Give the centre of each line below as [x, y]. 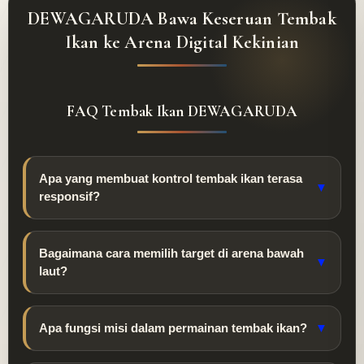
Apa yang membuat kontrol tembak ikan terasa [171, 179]
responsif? [69, 197]
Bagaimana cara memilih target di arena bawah [171, 253]
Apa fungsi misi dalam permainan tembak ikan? [173, 328]
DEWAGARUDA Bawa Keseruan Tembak [182, 19]
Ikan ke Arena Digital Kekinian [182, 43]
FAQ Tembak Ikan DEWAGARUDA [182, 111]
